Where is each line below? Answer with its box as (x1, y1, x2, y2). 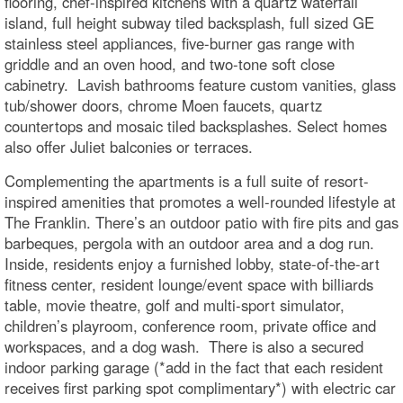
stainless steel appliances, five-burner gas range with (4, 31, 354, 54)
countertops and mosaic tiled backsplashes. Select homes (4, 114, 387, 137)
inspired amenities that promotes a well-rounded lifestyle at (4, 190, 396, 212)
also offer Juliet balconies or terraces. (4, 135, 253, 157)
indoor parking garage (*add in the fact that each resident (4, 355, 383, 378)
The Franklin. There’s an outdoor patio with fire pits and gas (4, 210, 399, 233)
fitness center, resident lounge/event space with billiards (4, 273, 373, 295)
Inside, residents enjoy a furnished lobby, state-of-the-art (4, 252, 380, 274)
